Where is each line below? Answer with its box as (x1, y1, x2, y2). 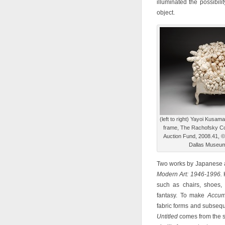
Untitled (157, 213, 178, 220)
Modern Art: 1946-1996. (157, 171, 222, 178)
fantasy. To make (157, 192, 208, 199)
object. (157, 9, 175, 16)
